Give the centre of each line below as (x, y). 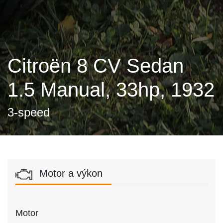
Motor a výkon (69, 173)
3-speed (29, 112)
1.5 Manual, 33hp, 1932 (111, 90)
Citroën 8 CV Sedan (96, 66)
